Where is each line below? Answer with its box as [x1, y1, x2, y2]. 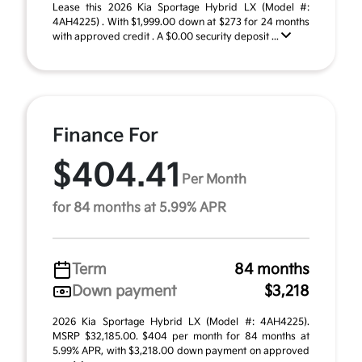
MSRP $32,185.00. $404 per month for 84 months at [53, 330, 309, 343]
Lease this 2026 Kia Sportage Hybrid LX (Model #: [53, 2, 309, 14]
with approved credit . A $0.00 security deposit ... [53, 31, 281, 43]
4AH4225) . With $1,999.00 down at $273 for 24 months [53, 16, 309, 28]
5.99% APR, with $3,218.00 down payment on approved [53, 345, 309, 357]
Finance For [53, 124, 158, 147]
